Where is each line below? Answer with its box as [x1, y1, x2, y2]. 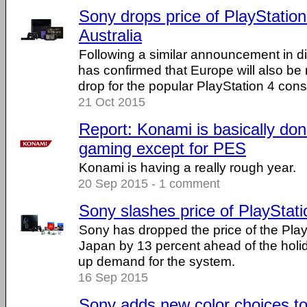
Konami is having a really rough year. [79, 160, 296, 175]
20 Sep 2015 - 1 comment [78, 177, 220, 191]
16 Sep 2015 [78, 271, 148, 284]
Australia [79, 26, 142, 45]
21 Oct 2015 [78, 95, 145, 109]
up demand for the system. [78, 254, 235, 269]
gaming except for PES [79, 139, 246, 158]
